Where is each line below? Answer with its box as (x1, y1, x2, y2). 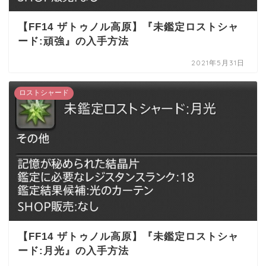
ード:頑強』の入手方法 (18, 36, 129, 47)
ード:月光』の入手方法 (18, 245, 129, 257)
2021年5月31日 (191, 58, 245, 68)
